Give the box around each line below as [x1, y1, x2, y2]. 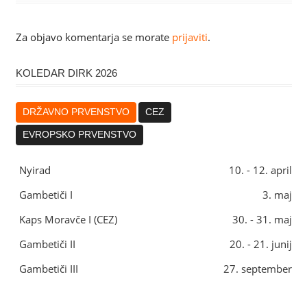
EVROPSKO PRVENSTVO [22, 130, 136, 140]
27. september [223, 261, 292, 275]
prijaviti [171, 30, 208, 44]
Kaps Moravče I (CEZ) [19, 212, 117, 226]
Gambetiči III [19, 261, 78, 275]
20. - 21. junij [229, 236, 292, 251]
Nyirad [19, 162, 51, 177]
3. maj [262, 187, 292, 201]
